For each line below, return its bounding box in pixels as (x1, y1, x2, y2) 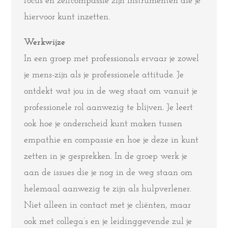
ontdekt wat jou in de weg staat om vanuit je (24, 87, 198, 96)
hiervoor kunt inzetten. (24, 12, 110, 22)
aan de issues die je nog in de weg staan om (24, 168, 193, 178)
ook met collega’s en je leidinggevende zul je (24, 217, 192, 226)
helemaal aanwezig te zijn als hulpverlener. (24, 184, 192, 194)
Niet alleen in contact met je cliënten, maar (24, 201, 191, 210)
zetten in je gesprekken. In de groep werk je (24, 152, 188, 161)
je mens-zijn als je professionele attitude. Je (24, 70, 184, 80)
